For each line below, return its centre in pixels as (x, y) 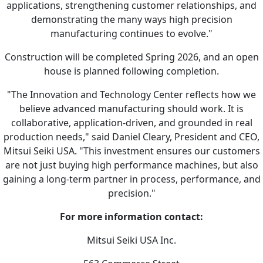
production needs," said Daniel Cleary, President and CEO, (131, 137)
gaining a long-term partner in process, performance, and (131, 179)
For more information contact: (131, 217)
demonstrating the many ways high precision (131, 20)
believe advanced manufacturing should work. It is (131, 109)
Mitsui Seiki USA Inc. (131, 240)
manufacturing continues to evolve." (131, 34)
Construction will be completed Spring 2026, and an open (131, 57)
